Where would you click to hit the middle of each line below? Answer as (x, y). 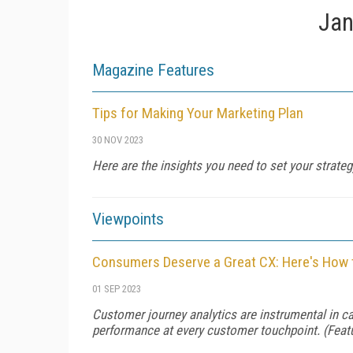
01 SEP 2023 (117, 289)
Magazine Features (153, 70)
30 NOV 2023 (118, 140)
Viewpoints (128, 219)
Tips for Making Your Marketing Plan (198, 113)
